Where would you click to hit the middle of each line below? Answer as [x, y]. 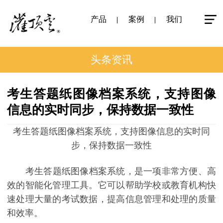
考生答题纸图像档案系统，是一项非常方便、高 [111, 171]
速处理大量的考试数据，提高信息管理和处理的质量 [111, 199]
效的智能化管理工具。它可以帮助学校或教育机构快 [111, 185]
